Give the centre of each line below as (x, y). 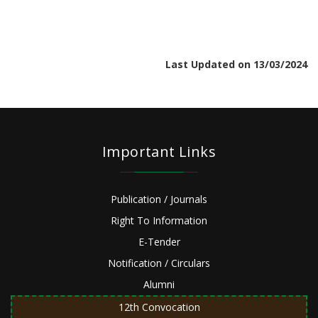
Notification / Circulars (159, 263)
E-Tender (159, 242)
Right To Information (159, 221)
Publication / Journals (159, 199)
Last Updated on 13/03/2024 (236, 65)
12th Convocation (159, 307)
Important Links (159, 152)
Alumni (159, 285)
